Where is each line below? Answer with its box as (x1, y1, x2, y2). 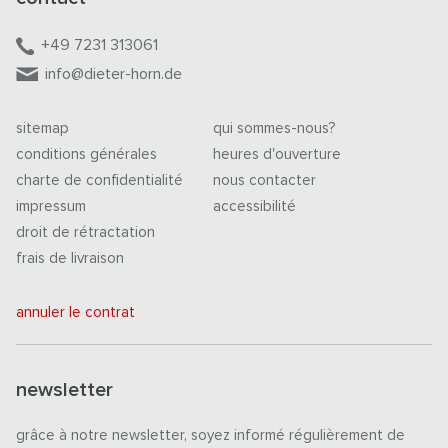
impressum (16, 199, 86, 215)
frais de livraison (16, 251, 124, 267)
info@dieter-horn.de (45, 66, 182, 83)
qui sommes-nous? (213, 121, 336, 137)
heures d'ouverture (213, 147, 341, 163)
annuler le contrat (16, 305, 135, 321)
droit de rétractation (16, 225, 155, 241)
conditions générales (16, 147, 157, 163)
